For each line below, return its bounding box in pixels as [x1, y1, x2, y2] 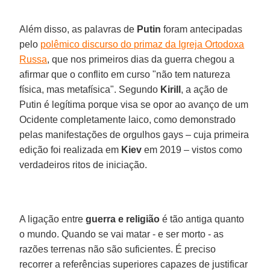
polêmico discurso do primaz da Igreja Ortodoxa [40, 39, 245, 49]
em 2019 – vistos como [142, 144, 243, 155]
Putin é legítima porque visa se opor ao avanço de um [19, 99, 249, 110]
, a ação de [181, 84, 228, 95]
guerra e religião [86, 213, 160, 224]
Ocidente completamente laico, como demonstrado [19, 114, 236, 125]
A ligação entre [19, 213, 86, 224]
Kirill [160, 84, 181, 95]
